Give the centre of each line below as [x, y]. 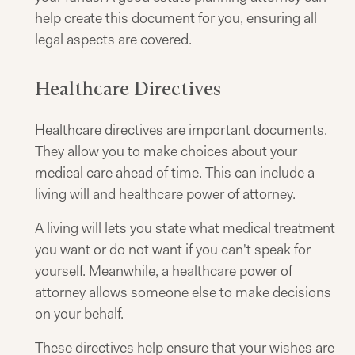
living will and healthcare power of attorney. [165, 194]
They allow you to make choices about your [166, 151]
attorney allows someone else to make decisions [183, 292]
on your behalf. [79, 314]
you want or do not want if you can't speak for [173, 250]
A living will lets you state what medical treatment [185, 228]
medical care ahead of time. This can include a [175, 173]
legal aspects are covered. [113, 40]
